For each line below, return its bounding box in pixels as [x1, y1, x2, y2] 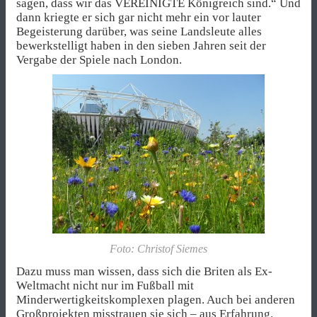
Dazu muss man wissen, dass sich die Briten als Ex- [16, 265, 272, 279]
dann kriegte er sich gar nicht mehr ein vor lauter [16, 11, 261, 25]
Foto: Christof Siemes [110, 243, 207, 255]
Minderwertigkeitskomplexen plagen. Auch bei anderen [16, 293, 295, 307]
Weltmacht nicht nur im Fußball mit [16, 279, 194, 293]
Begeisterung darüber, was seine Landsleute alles [16, 25, 262, 39]
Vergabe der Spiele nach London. [16, 53, 182, 67]
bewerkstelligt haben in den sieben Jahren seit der [16, 39, 266, 53]
